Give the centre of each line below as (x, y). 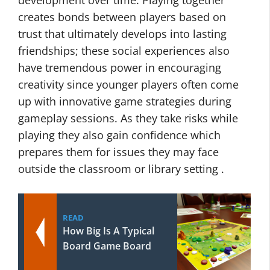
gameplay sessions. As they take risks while (128, 118)
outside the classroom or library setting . (121, 169)
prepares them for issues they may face (118, 152)
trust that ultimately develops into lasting (122, 34)
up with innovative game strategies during (125, 101)
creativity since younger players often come (128, 84)
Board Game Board (107, 246)
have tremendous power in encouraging (120, 67)
